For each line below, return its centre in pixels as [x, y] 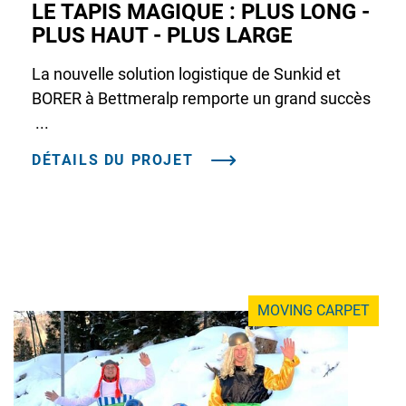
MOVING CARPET [314, 311]
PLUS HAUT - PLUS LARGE [162, 36]
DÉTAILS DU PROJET [113, 160]
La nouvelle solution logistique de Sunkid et [186, 74]
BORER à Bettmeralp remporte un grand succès [201, 99]
